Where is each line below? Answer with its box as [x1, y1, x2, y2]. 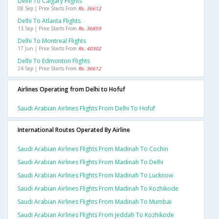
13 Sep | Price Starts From [18, 25, 78, 32]
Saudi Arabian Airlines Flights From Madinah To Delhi [18, 158, 163, 167]
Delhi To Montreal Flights [18, 37, 86, 45]
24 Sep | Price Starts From [18, 65, 78, 72]
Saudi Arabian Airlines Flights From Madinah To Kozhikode [18, 184, 178, 193]
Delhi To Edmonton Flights [18, 57, 90, 66]
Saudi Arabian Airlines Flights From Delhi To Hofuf [18, 104, 155, 113]
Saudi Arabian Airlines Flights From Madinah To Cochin [18, 145, 168, 153]
